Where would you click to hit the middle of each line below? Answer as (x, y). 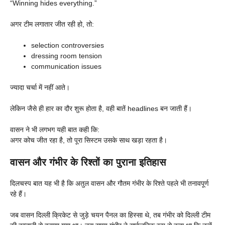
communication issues (66, 67)
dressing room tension (67, 56)
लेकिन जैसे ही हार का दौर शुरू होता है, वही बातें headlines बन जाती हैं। (101, 109)
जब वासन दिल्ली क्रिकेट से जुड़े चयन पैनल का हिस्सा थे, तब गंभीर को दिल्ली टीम (110, 215)
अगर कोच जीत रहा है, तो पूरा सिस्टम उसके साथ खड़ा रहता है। (89, 140)
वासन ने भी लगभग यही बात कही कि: (55, 130)
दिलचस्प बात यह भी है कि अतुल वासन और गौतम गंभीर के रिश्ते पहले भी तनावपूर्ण (109, 184)
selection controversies (68, 45)
